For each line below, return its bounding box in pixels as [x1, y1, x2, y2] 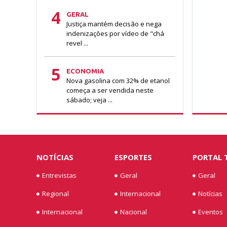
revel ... [66, 38, 88, 48]
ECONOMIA [66, 67, 104, 74]
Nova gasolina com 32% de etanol [66, 75, 170, 85]
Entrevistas [42, 171, 77, 180]
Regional [42, 189, 69, 199]
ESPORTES [114, 152, 152, 162]
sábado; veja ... [66, 95, 112, 104]
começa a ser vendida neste [66, 85, 154, 95]
